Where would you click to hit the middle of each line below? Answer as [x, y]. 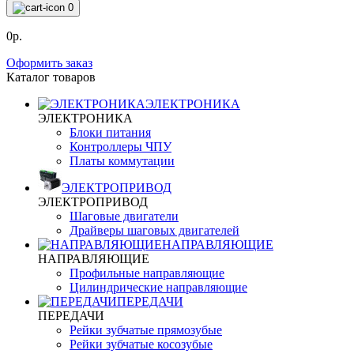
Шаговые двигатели [124, 216]
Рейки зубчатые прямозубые [146, 330]
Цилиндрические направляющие [158, 287]
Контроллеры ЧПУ [121, 147]
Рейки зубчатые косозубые [141, 344]
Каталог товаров [51, 77]
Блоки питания [110, 132]
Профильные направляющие [147, 273]
